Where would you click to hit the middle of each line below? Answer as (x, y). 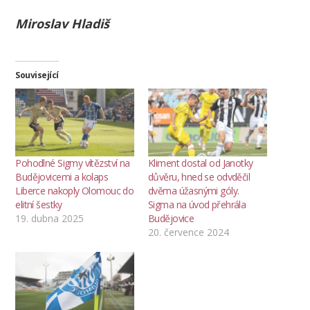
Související (37, 75)
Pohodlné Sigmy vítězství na (73, 163)
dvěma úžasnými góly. (194, 191)
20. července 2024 (189, 232)
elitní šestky (39, 205)
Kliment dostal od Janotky (201, 163)
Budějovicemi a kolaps (62, 177)
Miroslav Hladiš (63, 24)
